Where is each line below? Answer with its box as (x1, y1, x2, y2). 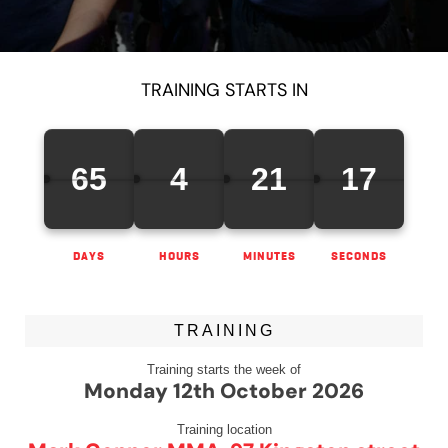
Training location (176, 422, 272, 437)
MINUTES (242, 249, 296, 263)
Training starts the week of (147, 362, 301, 377)
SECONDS (331, 249, 387, 263)
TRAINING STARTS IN (140, 78, 308, 102)
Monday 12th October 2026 (84, 377, 364, 404)
